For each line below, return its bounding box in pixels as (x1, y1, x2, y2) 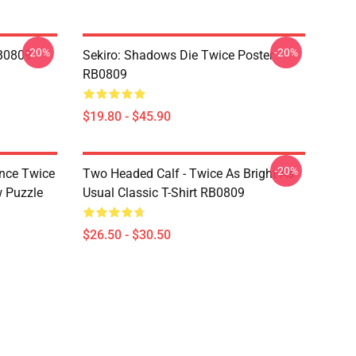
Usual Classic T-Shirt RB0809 (83, 185, 245, 200)
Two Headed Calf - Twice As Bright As (83, 166, 294, 181)
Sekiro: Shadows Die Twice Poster (83, 48, 273, 63)
